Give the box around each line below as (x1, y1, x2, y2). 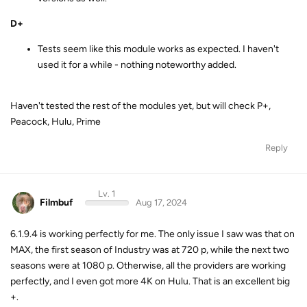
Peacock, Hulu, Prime (10, 115, 101, 127)
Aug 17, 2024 (135, 197, 187, 208)
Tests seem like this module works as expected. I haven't (38, 42, 279, 55)
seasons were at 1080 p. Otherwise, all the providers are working (10, 260, 286, 271)
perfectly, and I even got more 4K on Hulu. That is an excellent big (10, 275, 290, 287)
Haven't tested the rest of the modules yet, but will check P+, (10, 99, 271, 112)
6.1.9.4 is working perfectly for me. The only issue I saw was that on (10, 228, 295, 240)
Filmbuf (40, 196, 73, 208)
